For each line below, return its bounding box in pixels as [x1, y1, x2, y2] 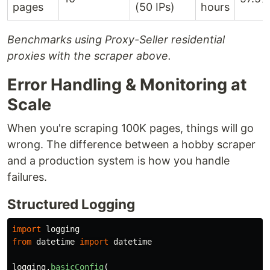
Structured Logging [7, 196, 135, 213]
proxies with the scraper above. [7, 49, 171, 63]
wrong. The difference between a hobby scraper [7, 138, 256, 151]
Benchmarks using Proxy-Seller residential [7, 33, 225, 46]
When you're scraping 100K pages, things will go [7, 122, 254, 135]
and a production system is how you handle [7, 154, 230, 168]
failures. [7, 171, 47, 184]
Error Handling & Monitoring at [7, 75, 246, 95]
